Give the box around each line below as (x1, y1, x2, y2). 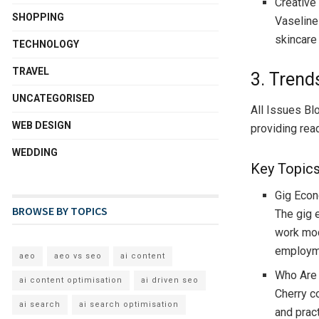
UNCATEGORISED (12, 92, 95, 104)
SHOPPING (12, 11, 64, 23)
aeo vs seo (54, 251, 102, 261)
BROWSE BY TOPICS (12, 203, 108, 218)
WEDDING (12, 146, 58, 158)
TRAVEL (12, 65, 49, 77)
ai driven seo (141, 275, 199, 285)
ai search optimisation (79, 299, 179, 309)
